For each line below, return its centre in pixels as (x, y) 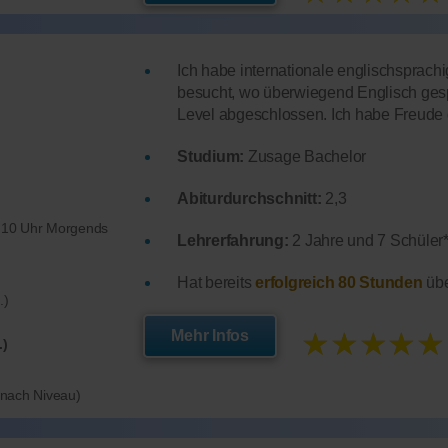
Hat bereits (216, 283)
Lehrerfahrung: (233, 241)
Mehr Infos (210, 336)
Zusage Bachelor (305, 157)
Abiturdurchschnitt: (249, 199)
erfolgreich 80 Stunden (339, 283)
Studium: (211, 157)
